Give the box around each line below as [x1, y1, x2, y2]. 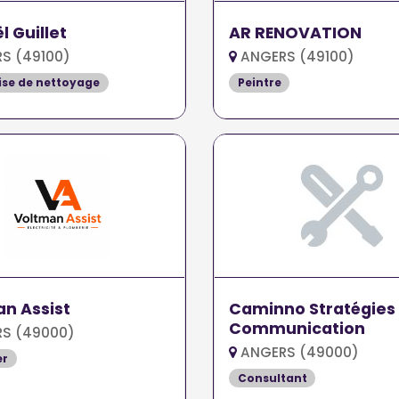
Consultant [237, 370, 307, 386]
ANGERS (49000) [236, 342, 359, 362]
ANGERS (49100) [236, 46, 354, 66]
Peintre [237, 74, 281, 90]
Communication [228, 317, 365, 339]
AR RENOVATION [228, 21, 362, 44]
